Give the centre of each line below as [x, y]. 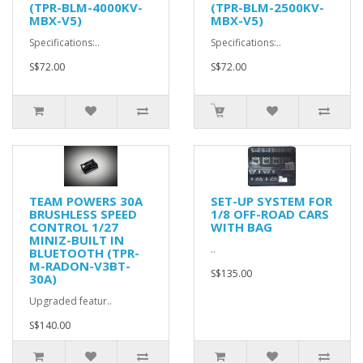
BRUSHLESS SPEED [83, 214]
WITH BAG [241, 227]
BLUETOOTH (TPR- [84, 253]
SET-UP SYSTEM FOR [271, 201]
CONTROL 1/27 [74, 227]
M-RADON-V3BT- [80, 266]
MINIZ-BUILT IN [77, 240]
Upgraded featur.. [70, 301]
